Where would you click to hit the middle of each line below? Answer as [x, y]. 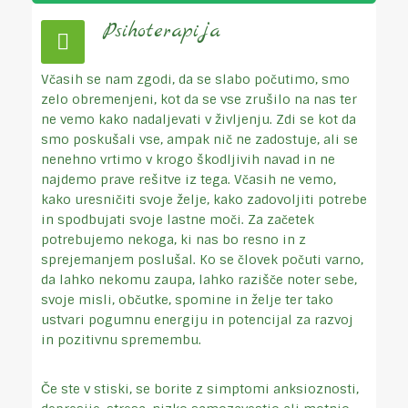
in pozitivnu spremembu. [128, 340]
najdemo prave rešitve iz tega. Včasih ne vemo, [189, 179]
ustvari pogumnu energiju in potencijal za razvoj [197, 320]
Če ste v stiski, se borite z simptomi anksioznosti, [200, 389]
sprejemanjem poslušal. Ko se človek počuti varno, [202, 260]
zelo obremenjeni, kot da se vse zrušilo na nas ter [199, 99]
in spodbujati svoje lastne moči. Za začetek [178, 219]
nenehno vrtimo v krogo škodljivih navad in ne [188, 159]
